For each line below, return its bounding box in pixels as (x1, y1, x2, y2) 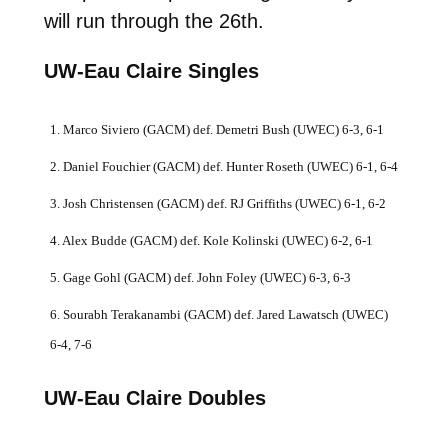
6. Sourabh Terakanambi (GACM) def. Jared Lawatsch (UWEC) (49, 306, 388, 322)
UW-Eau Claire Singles (43, 59, 259, 82)
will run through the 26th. (43, 9, 264, 32)
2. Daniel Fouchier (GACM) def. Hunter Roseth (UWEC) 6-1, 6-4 (49, 158, 398, 174)
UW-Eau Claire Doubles (43, 386, 266, 409)
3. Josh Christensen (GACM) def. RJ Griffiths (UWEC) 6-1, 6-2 (49, 195, 386, 211)
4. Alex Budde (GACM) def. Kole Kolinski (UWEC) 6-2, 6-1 (49, 232, 373, 248)
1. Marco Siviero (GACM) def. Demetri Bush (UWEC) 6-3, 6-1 (49, 121, 384, 137)
